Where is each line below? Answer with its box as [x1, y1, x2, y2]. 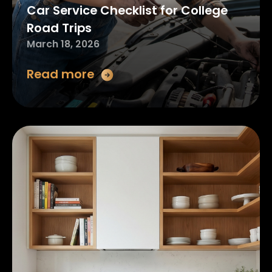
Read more [26, 66, 94, 83]
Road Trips [26, 19, 92, 37]
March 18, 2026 [26, 37, 100, 52]
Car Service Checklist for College [26, 2, 228, 19]
